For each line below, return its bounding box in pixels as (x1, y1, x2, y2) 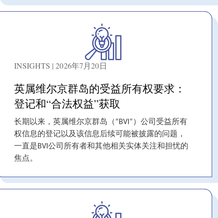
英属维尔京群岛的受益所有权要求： (14, 81, 185, 96)
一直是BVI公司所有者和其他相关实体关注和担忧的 (14, 143, 188, 151)
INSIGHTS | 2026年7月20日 (14, 60, 107, 71)
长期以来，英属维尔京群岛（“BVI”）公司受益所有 (14, 118, 187, 127)
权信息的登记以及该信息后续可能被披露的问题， (14, 130, 185, 139)
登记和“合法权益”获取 (14, 96, 120, 111)
